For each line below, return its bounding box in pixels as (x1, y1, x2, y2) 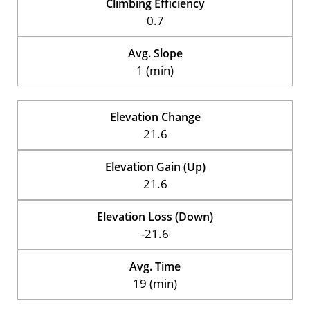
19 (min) (133, 275, 177, 291)
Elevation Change (109, 109, 201, 125)
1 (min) (136, 62, 174, 78)
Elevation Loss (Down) (97, 208, 213, 224)
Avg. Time (129, 258, 181, 274)
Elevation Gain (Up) (104, 158, 206, 174)
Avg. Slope (127, 45, 183, 61)
